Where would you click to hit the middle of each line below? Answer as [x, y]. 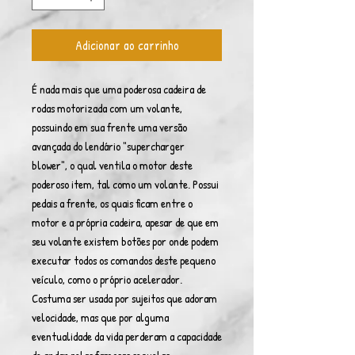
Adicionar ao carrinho [127, 45]
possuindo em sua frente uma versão [109, 127]
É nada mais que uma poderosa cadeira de [119, 89]
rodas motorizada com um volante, [107, 108]
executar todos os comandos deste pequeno [124, 260]
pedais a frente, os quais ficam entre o [112, 203]
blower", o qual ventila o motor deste [112, 165]
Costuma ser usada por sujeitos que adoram [124, 298]
